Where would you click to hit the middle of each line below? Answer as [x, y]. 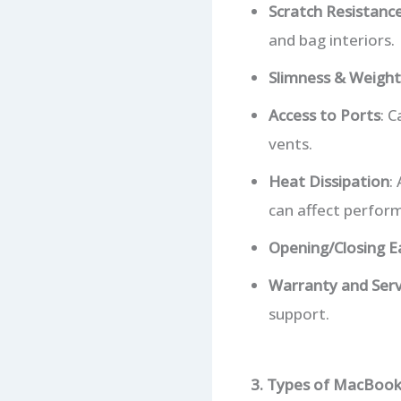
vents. [290, 143]
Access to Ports [324, 115]
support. [299, 313]
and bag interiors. [331, 39]
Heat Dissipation [328, 181]
